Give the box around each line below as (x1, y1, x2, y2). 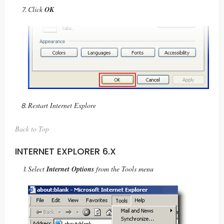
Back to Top (15, 123, 49, 133)
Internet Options (46, 164, 94, 174)
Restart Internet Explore (28, 100, 96, 110)
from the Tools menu (94, 164, 153, 174)
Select (28, 164, 46, 174)
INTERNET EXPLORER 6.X (15, 144, 116, 157)
